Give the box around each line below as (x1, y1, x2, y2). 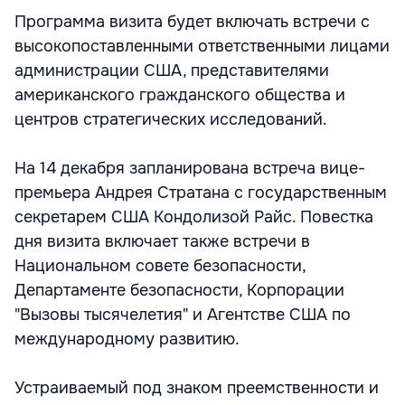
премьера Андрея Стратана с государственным (14, 183, 387, 202)
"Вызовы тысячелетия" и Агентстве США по (14, 305, 351, 325)
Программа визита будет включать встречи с (14, 12, 370, 32)
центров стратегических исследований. (14, 109, 327, 129)
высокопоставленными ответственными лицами (14, 36, 390, 56)
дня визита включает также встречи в (14, 231, 310, 251)
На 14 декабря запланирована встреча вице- (14, 158, 365, 178)
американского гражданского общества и (14, 85, 345, 105)
